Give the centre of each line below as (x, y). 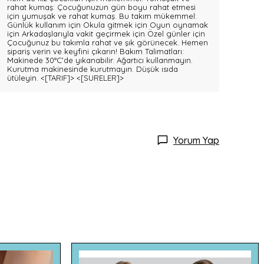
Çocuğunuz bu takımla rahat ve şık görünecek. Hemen (108, 42)
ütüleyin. (24, 78)
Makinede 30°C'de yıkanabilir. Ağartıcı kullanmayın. (100, 60)
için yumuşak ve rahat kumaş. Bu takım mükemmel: (102, 16)
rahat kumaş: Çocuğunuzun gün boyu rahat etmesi (101, 7)
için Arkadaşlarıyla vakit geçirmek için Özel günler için (106, 34)
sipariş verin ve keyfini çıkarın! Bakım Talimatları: (95, 51)
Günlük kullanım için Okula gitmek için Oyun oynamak (108, 25)
